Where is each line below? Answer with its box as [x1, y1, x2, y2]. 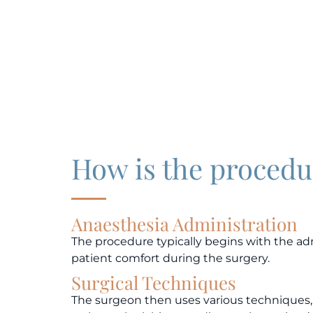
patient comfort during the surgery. [71, 251, 270, 265]
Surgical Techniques [71, 270, 236, 295]
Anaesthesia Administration [71, 211, 298, 236]
